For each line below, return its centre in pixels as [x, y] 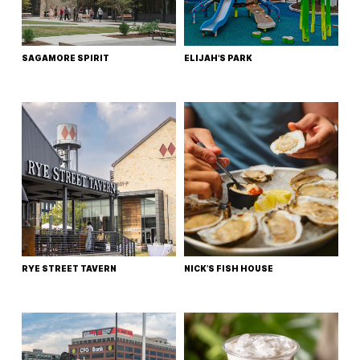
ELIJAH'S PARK [218, 58]
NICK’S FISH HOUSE [229, 268]
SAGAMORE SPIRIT [66, 58]
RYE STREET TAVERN [70, 268]
